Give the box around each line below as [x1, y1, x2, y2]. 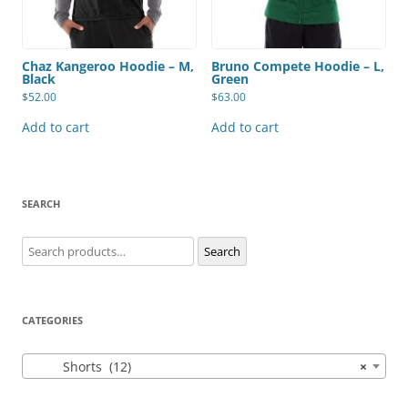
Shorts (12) [30, 358, 131, 376]
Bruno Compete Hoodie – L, [211, 56, 384, 75]
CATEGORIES [22, 313, 83, 328]
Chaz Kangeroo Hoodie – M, [22, 56, 194, 75]
